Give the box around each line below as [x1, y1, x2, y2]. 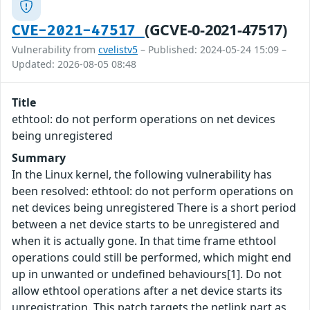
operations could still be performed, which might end [12, 250, 291, 266]
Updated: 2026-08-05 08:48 [12, 57, 136, 71]
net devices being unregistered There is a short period [12, 200, 296, 216]
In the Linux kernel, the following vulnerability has [12, 167, 272, 183]
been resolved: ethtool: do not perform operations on [12, 183, 293, 199]
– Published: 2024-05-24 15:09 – [138, 43, 286, 57]
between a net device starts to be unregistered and [12, 217, 280, 232]
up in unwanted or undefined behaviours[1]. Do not [12, 266, 282, 282]
